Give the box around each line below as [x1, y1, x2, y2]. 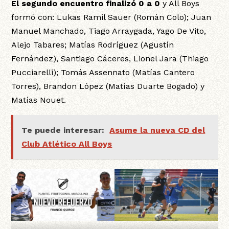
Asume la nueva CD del [109, 125, 205, 135]
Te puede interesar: [21, 125, 105, 135]
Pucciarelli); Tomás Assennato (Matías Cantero [11, 67, 195, 77]
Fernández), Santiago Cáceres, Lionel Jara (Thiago [11, 53, 209, 63]
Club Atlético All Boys [21, 139, 112, 149]
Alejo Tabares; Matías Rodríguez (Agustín [11, 39, 174, 50]
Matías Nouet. [11, 95, 66, 105]
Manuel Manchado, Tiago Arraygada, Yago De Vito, [11, 26, 207, 36]
